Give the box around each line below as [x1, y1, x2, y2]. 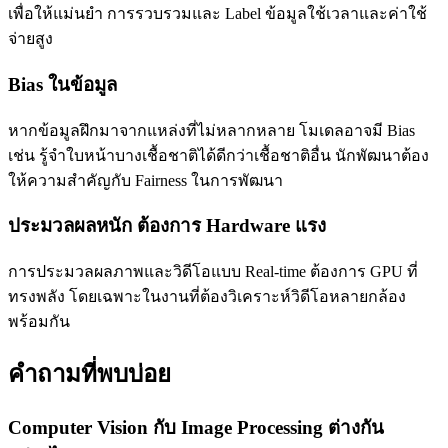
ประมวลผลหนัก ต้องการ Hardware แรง [8, 215, 326, 237]
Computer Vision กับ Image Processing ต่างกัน [8, 416, 384, 438]
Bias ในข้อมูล [8, 73, 117, 95]
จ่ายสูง [8, 30, 53, 48]
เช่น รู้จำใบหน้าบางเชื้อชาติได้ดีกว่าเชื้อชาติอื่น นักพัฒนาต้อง [8, 146, 429, 164]
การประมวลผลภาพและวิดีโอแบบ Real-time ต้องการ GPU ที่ [8, 263, 418, 281]
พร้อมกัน [8, 313, 70, 331]
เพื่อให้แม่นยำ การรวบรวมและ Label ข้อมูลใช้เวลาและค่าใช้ [8, 5, 427, 23]
